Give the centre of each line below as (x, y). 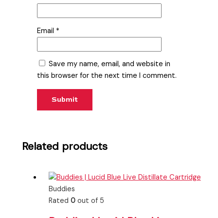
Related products (65, 146)
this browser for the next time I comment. (107, 76)
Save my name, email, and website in (110, 64)
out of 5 (90, 200)
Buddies (62, 189)
